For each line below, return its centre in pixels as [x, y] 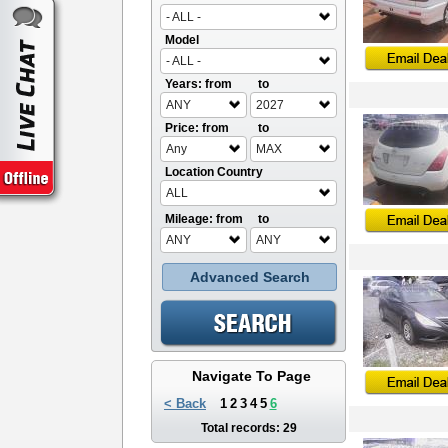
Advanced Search [249, 277]
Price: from [197, 128]
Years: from [198, 84]
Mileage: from [204, 219]
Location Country [214, 172]
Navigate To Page [251, 376]
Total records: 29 [248, 428]
